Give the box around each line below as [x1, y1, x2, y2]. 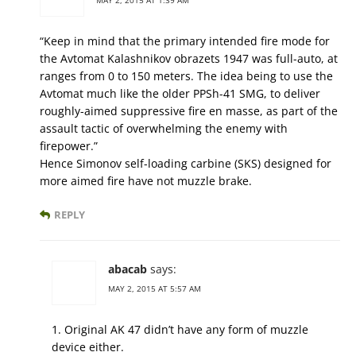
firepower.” [40, 137, 98, 153]
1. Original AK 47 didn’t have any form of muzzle [52, 321, 308, 337]
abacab [108, 261, 147, 277]
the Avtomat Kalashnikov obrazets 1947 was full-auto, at [40, 50, 338, 66]
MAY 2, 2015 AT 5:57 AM [108, 282, 201, 294]
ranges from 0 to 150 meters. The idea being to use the [40, 68, 333, 83]
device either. [52, 339, 124, 354]
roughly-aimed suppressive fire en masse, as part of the [40, 103, 338, 118]
